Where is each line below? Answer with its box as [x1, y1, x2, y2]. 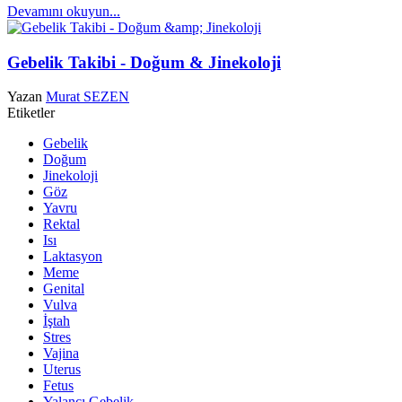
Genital [43, 281, 84, 297]
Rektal [43, 216, 80, 232]
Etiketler [7, 105, 55, 121]
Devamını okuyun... [7, 3, 120, 19]
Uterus [43, 362, 81, 378]
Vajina [43, 345, 79, 362]
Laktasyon [43, 249, 102, 265]
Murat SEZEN [46, 89, 129, 105]
